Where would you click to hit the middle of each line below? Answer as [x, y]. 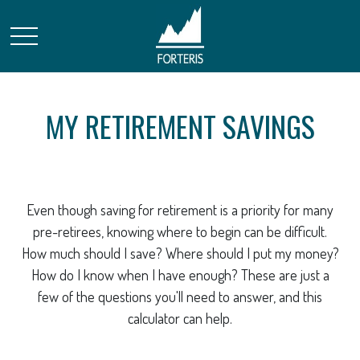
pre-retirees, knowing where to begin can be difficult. [180, 231]
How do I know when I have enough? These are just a [180, 275]
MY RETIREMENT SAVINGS [180, 126]
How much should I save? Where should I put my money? [180, 253]
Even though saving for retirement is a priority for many [180, 210]
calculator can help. [180, 318]
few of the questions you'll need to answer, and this [180, 297]
